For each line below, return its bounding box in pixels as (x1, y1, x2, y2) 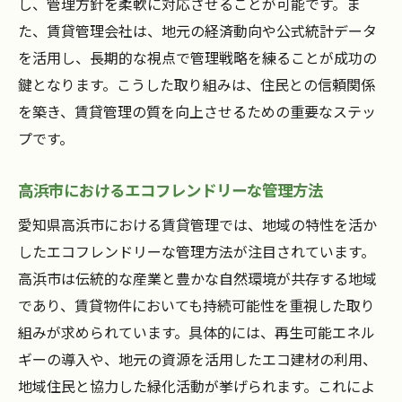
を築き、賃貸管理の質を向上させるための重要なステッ (18, 100, 376, 123)
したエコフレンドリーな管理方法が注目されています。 (18, 240, 375, 263)
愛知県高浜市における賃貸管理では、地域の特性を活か (18, 214, 377, 236)
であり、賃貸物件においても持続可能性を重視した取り (18, 294, 375, 317)
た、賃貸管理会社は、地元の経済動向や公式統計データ (18, 20, 377, 42)
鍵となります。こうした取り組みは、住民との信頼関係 (18, 74, 375, 96)
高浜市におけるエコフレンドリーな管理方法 (18, 179, 323, 202)
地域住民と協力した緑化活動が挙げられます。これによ (18, 375, 375, 398)
